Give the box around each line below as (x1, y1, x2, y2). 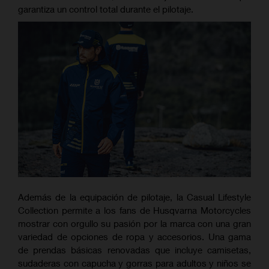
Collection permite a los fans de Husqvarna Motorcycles (18, 204, 251, 216)
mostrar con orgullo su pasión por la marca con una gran (18, 217, 251, 229)
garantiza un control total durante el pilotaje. (18, 4, 193, 15)
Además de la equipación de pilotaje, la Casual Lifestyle (18, 191, 251, 202)
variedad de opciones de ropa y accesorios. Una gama (18, 231, 251, 242)
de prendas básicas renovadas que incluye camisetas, (18, 244, 251, 255)
